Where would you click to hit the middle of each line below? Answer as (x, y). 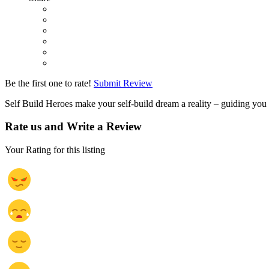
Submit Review (123, 83)
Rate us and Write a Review (73, 127)
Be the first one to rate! (48, 83)
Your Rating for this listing (55, 150)
